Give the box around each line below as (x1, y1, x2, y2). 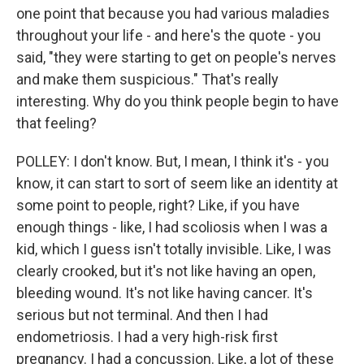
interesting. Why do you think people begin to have (16, 93, 339, 110)
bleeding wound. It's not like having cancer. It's (16, 284, 313, 301)
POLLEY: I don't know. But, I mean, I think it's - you (16, 153, 329, 170)
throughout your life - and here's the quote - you (16, 27, 321, 44)
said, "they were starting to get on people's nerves (16, 49, 336, 66)
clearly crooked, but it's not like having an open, (16, 262, 315, 279)
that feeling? (16, 115, 97, 132)
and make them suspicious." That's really (16, 71, 279, 88)
